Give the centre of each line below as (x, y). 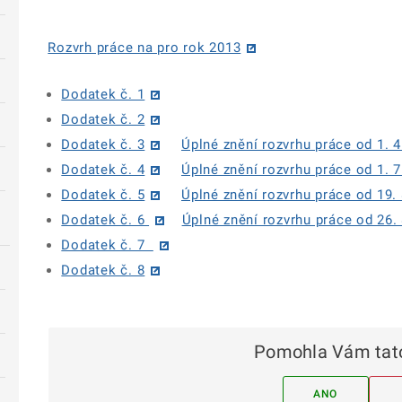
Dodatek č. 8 (103, 271)
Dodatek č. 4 (103, 170)
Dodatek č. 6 (105, 220)
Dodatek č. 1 (103, 95)
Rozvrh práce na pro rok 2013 (144, 48)
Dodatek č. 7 (107, 245)
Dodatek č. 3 (103, 145)
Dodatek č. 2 (103, 120)
